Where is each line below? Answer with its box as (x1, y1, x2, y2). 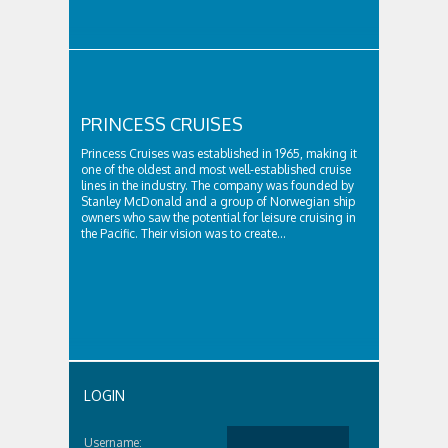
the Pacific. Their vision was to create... (81, 226, 286, 241)
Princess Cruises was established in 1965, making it (81, 146, 357, 161)
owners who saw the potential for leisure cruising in (81, 210, 356, 225)
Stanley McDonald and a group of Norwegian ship (81, 194, 355, 209)
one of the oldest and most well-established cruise (81, 162, 351, 177)
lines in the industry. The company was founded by (81, 178, 354, 193)
